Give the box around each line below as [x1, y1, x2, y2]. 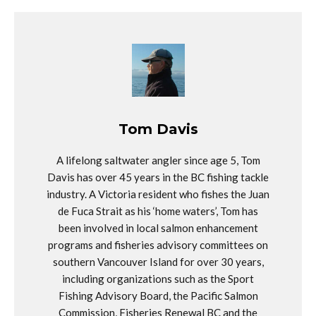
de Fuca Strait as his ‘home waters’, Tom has [58, 205, 258, 218]
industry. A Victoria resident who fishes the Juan [47, 188, 269, 201]
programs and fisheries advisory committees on [48, 238, 268, 252]
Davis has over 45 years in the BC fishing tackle [47, 171, 269, 184]
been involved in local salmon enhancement [58, 221, 258, 235]
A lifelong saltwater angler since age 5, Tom [56, 154, 260, 167]
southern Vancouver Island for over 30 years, [52, 255, 264, 269]
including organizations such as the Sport [62, 272, 254, 286]
